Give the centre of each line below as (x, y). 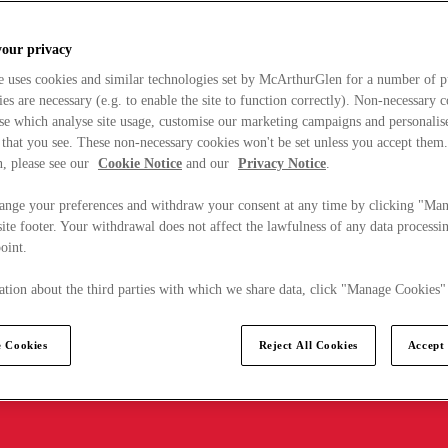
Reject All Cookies (308, 345)
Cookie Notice (140, 163)
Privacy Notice (282, 163)
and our (207, 163)
